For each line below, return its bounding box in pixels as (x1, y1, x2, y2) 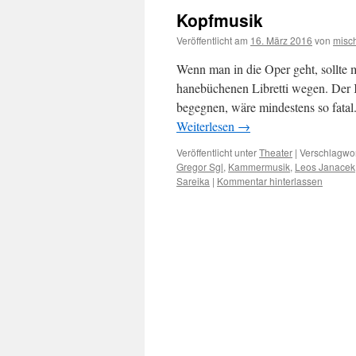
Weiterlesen (176, 118, 238, 134)
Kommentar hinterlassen (217, 174, 323, 188)
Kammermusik (228, 160, 290, 173)
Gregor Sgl (176, 160, 223, 173)
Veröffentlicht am (176, 33, 248, 47)
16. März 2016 (250, 33, 312, 47)
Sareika (176, 174, 210, 188)
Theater (259, 145, 292, 159)
